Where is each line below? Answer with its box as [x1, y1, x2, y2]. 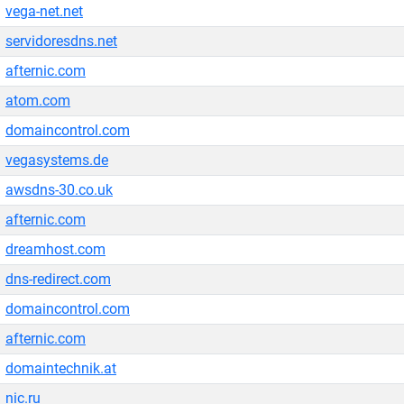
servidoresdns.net [5, 32, 117, 50]
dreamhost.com [5, 241, 106, 258]
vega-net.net [5, 3, 83, 20]
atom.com [5, 92, 70, 109]
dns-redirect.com [5, 271, 111, 288]
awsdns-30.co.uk [5, 181, 113, 198]
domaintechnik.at [5, 360, 116, 377]
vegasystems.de [5, 151, 108, 169]
